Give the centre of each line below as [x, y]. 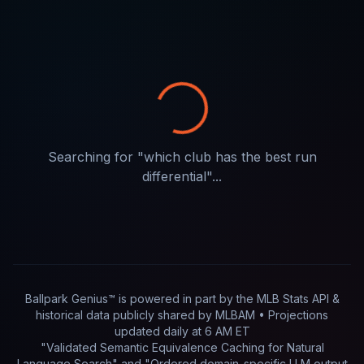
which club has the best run [230, 157]
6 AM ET [227, 331]
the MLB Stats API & [288, 299]
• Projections [292, 315]
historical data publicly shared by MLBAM [145, 315]
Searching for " [95, 157]
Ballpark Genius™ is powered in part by [130, 299]
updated [139, 331]
